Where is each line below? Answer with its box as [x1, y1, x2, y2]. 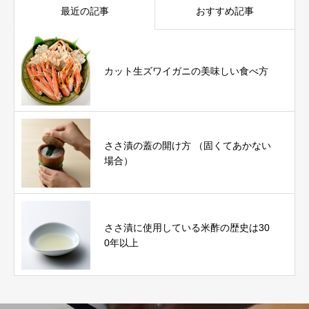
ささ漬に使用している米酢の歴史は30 [104, 222, 270, 233]
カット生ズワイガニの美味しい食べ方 [104, 66, 268, 77]
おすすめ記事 [196, 6, 254, 17]
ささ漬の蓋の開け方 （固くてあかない [104, 140, 271, 151]
